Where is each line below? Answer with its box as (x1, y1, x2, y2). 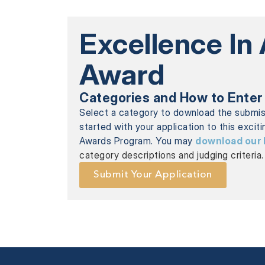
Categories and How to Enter (79, 90, 263, 105)
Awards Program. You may (79, 135, 195, 147)
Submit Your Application (93, 170, 212, 180)
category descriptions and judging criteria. (79, 149, 264, 161)
